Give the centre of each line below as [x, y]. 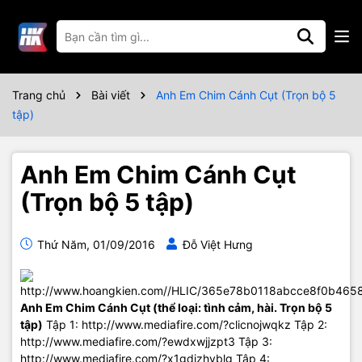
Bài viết [111, 95]
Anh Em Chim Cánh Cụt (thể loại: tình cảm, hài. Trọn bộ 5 [176, 307]
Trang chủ [39, 95]
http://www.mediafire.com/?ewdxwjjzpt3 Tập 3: [146, 341]
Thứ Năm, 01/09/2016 [95, 244]
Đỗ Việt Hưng [218, 244]
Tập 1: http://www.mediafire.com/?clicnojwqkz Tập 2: [185, 324]
